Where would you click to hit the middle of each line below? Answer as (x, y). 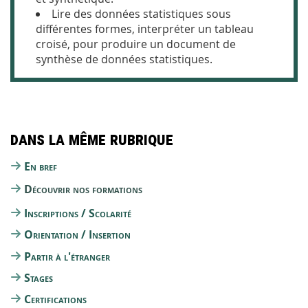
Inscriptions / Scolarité (78, 213)
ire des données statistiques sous (144, 13)
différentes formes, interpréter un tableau (145, 29)
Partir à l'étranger (67, 256)
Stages (38, 277)
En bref (41, 167)
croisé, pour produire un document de (136, 44)
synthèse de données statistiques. (124, 59)
